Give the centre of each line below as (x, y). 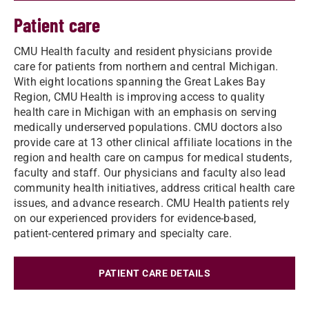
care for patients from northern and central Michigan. (146, 67)
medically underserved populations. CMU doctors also (148, 127)
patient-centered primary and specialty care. (123, 233)
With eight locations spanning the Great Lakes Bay (140, 82)
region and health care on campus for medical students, (153, 158)
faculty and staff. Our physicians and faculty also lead (150, 173)
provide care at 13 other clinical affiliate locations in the (153, 142)
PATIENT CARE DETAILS (154, 273)
